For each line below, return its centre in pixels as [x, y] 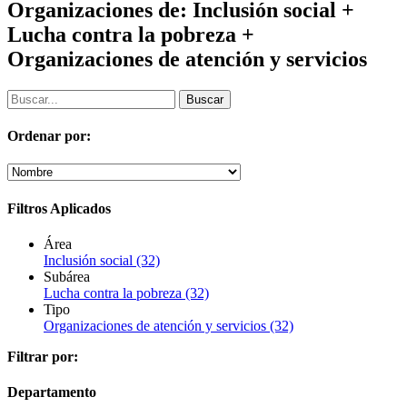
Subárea [67, 276]
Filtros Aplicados [59, 208]
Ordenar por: [49, 136]
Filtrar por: [43, 356]
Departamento [52, 392]
